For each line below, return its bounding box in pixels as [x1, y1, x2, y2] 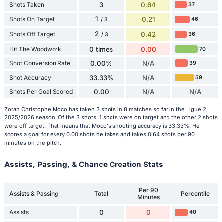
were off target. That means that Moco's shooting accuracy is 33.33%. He [4, 122, 200, 130]
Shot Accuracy [9, 73, 51, 81]
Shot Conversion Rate [9, 59, 70, 67]
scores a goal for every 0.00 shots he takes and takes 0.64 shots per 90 [4, 131, 195, 138]
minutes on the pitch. [4, 139, 61, 147]
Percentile [180, 189, 210, 197]
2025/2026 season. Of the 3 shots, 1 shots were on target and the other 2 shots [4, 114, 218, 121]
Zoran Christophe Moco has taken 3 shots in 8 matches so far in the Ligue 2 [4, 106, 206, 113]
